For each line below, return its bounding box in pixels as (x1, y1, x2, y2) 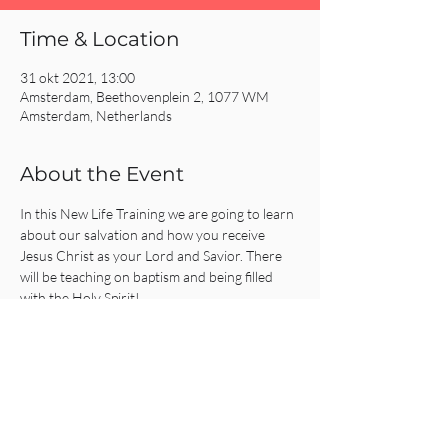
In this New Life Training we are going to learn (20, 205, 297, 222)
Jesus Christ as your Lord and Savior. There (20, 247, 285, 264)
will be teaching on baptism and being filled (20, 268, 276, 285)
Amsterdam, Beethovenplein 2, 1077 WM (20, 88, 269, 105)
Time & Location (20, 27, 180, 51)
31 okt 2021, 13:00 (20, 69, 135, 86)
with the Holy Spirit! (20, 289, 140, 306)
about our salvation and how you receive (20, 226, 268, 243)
